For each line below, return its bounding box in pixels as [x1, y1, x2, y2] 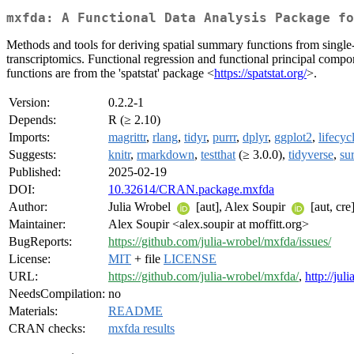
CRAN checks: [9, 322, 85, 336]
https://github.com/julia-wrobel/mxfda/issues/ [108, 235, 331, 249]
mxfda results [108, 322, 175, 336]
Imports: [9, 130, 50, 145]
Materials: [9, 304, 58, 318]
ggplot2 [274, 130, 312, 145]
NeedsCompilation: [9, 287, 105, 301]
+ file [131, 252, 164, 266]
